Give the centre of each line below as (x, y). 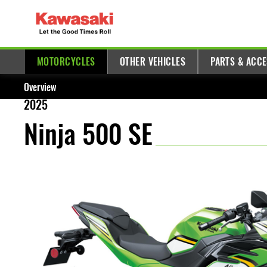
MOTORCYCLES (66, 62)
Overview (40, 87)
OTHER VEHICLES (153, 62)
